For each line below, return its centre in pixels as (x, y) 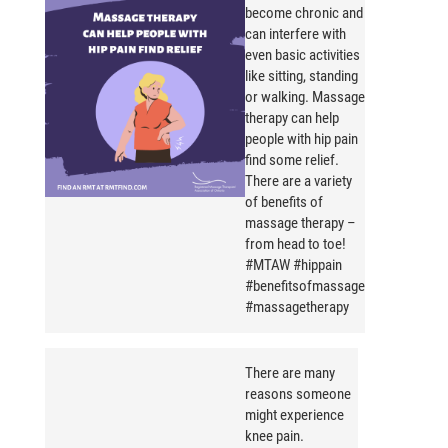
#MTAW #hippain (293, 265)
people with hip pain (301, 139)
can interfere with (295, 34)
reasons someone (298, 394)
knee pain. (274, 436)
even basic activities (302, 55)
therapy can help (292, 118)
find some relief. (292, 160)
